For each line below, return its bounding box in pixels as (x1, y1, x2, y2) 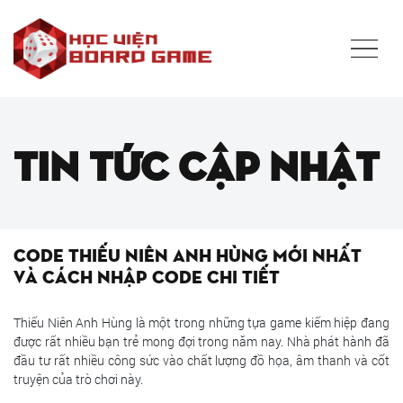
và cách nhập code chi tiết (13, 263, 280, 287)
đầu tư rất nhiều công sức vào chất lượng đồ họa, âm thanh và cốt (13, 351, 390, 369)
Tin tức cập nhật (13, 136, 379, 190)
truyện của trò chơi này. (13, 370, 143, 388)
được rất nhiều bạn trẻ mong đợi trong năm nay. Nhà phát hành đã (13, 332, 390, 350)
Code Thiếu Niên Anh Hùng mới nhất (13, 241, 362, 265)
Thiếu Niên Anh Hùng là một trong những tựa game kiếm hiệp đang (13, 313, 390, 331)
